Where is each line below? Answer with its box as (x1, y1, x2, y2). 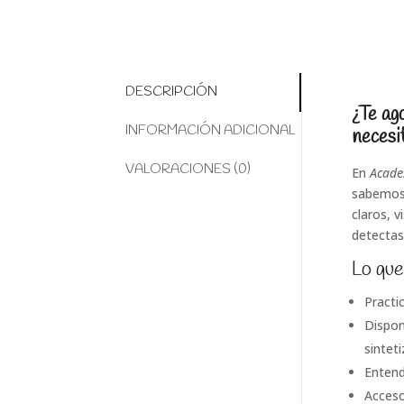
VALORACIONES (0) (125, 161, 252, 179)
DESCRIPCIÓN (125, 83, 218, 102)
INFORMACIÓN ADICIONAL (125, 122, 297, 141)
